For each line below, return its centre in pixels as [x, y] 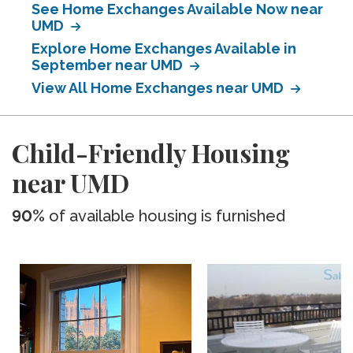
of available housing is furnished [165, 216]
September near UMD [109, 65]
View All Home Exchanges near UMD [159, 88]
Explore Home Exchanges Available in [164, 48]
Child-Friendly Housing [151, 152]
